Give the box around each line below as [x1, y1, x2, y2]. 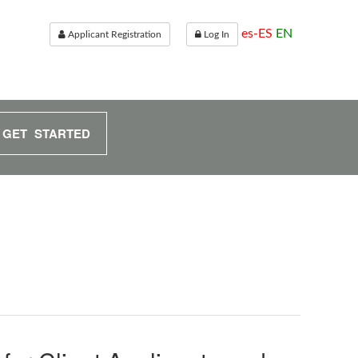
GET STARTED [2, 125, 90, 142]
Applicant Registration [66, 30, 161, 39]
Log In [201, 30, 229, 39]
